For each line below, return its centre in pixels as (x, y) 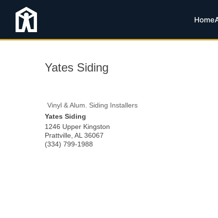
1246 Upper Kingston (77, 127)
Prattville (58, 135)
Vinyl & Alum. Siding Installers (92, 105)
